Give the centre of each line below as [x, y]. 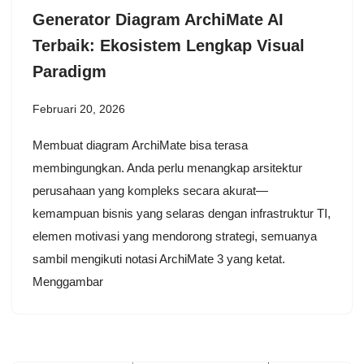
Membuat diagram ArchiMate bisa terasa [140, 145]
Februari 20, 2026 [79, 109]
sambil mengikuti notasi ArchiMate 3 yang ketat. [159, 258]
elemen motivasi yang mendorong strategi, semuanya [175, 236]
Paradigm [69, 71]
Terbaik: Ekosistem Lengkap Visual [169, 45]
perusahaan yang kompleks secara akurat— [150, 190]
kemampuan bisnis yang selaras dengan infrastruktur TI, [182, 213]
